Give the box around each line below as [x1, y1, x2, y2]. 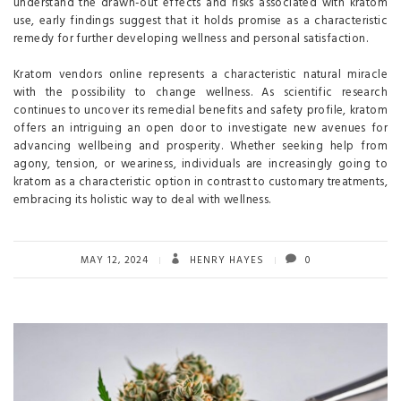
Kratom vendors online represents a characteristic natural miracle [13, 65, 388, 85]
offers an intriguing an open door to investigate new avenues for [13, 119, 388, 139]
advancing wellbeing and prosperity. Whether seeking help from [13, 137, 388, 157]
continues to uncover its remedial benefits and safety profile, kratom [13, 101, 388, 121]
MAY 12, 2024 [80, 252, 149, 269]
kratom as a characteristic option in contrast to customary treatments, [13, 173, 388, 192]
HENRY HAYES [185, 252, 264, 269]
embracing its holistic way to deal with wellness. [13, 191, 271, 210]
